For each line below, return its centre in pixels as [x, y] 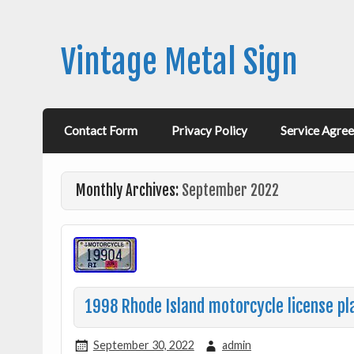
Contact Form [101, 131]
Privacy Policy [209, 131]
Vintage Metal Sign [179, 62]
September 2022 [230, 191]
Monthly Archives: [128, 191]
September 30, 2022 [143, 345]
